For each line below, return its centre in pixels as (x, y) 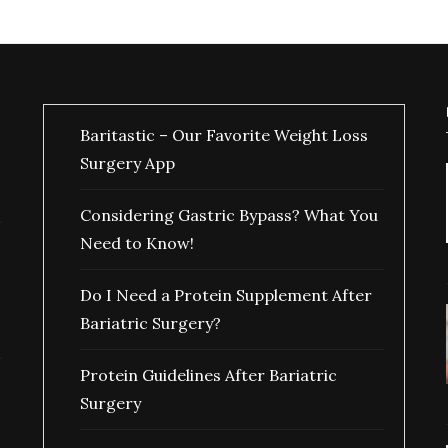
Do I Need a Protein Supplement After (225, 295)
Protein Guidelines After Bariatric (208, 375)
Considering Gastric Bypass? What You (228, 215)
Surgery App (127, 163)
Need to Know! (136, 243)
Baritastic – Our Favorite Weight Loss (223, 135)
